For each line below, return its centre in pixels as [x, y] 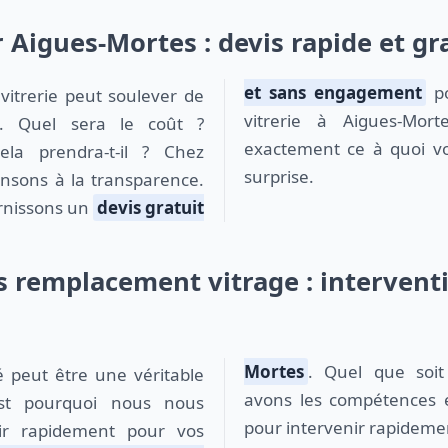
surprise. [279, 176]
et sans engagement [333, 92]
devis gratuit [150, 207]
